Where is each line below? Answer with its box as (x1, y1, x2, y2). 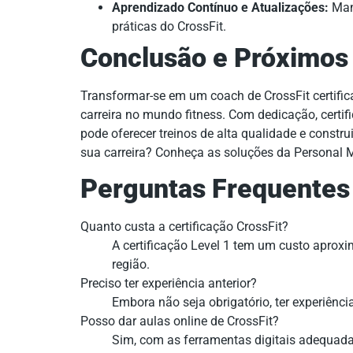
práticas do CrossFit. (112, 18, 226, 34)
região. (112, 257, 150, 273)
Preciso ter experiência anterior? (80, 276, 257, 292)
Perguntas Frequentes (80, 173, 350, 205)
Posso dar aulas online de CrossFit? (80, 314, 279, 329)
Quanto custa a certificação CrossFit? (80, 219, 288, 235)
